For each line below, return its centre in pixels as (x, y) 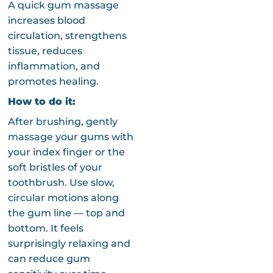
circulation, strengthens (67, 35)
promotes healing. (53, 81)
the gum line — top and (66, 213)
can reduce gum (49, 258)
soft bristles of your (55, 167)
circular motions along (63, 197)
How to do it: (41, 101)
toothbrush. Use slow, (61, 182)
